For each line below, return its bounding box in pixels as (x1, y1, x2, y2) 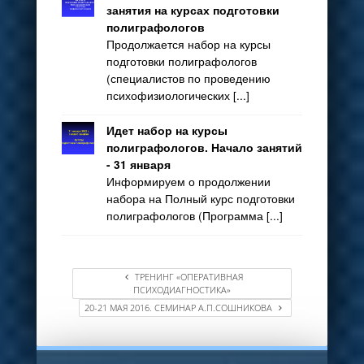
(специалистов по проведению (106, 70, 271, 87)
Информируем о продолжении (106, 173, 271, 190)
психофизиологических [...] (106, 87, 249, 104)
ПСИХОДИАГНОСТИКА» (132, 284, 231, 297)
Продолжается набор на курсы (106, 36, 271, 53)
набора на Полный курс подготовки (106, 190, 295, 207)
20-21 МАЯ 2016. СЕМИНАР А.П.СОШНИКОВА (84, 301, 275, 314)
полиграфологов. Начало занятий (106, 140, 302, 156)
